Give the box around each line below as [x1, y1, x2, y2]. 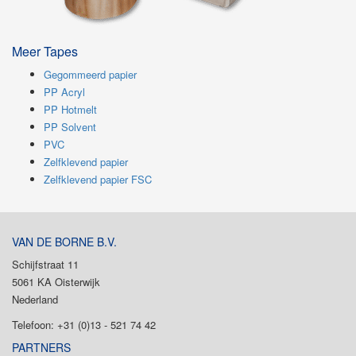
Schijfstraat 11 [12, 256, 79, 272]
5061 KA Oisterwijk [12, 273, 100, 289]
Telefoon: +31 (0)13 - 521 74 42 [12, 316, 156, 332]
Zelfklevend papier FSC [44, 171, 152, 187]
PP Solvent [44, 118, 96, 134]
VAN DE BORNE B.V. [12, 233, 117, 250]
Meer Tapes [12, 41, 78, 60]
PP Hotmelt [44, 101, 97, 117]
